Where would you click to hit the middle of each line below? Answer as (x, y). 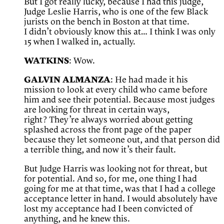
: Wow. (82, 61)
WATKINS (46, 61)
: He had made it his (149, 80)
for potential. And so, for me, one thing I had (110, 179)
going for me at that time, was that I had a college (120, 189)
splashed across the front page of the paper (108, 130)
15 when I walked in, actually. (80, 42)
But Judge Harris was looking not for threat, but (116, 169)
